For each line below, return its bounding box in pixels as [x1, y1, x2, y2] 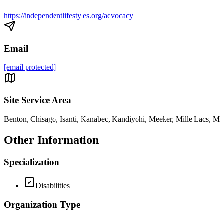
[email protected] [4, 63, 56, 72]
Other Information [4, 133, 99, 146]
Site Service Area [4, 95, 71, 106]
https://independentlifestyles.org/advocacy [4, 11, 133, 20]
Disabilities [35, 181, 70, 190]
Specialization [4, 156, 59, 167]
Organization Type [4, 199, 80, 210]
